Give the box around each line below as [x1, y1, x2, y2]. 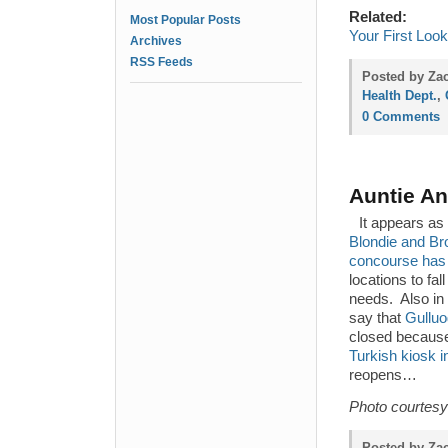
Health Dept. [362, 88, 437, 103]
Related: [349, 9, 407, 25]
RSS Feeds [130, 55, 193, 69]
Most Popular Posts [130, 13, 241, 27]
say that [349, 310, 405, 326]
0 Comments [362, 109, 440, 124]
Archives [130, 34, 182, 48]
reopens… [349, 367, 417, 383]
